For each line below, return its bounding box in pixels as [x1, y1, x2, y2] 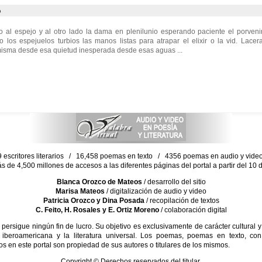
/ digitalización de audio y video [105, 187, 206, 195]
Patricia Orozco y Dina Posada [43, 196, 144, 205]
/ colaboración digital [158, 206, 227, 214]
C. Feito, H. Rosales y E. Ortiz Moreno [35, 206, 159, 214]
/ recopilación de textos [144, 196, 219, 205]
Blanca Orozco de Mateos [56, 178, 142, 186]
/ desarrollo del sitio [142, 178, 206, 186]
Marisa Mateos [56, 187, 105, 195]
